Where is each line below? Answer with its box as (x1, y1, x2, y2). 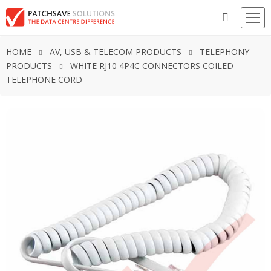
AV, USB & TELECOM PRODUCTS (50, 46, 181, 57)
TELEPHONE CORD (6, 74, 82, 85)
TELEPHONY (200, 46, 249, 57)
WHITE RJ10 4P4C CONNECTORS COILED (70, 60, 233, 71)
